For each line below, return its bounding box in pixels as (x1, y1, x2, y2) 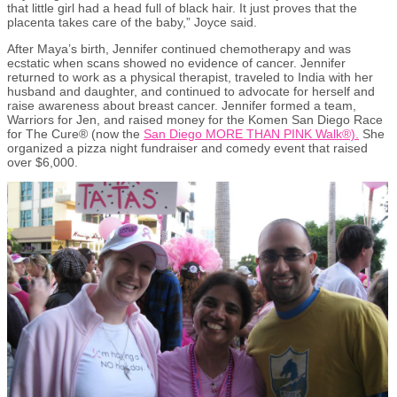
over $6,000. (7, 154, 78, 169)
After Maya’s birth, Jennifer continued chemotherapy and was (7, 41, 351, 56)
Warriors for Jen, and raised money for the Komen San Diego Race (7, 112, 383, 127)
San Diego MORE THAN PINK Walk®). (144, 126, 359, 141)
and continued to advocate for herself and (137, 83, 375, 98)
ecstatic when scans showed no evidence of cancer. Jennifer (7, 55, 346, 70)
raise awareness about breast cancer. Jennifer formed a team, (7, 97, 356, 113)
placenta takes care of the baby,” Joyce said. (7, 14, 257, 29)
